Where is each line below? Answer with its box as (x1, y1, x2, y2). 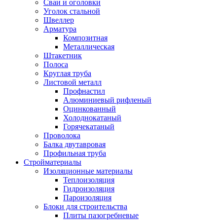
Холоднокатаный (63, 113, 121, 122)
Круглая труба (43, 69, 91, 77)
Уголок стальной (43, 7, 100, 15)
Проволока (43, 131, 80, 140)
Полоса (43, 60, 68, 69)
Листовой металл (43, 78, 102, 86)
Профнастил (63, 87, 105, 95)
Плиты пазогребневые (63, 211, 139, 220)
